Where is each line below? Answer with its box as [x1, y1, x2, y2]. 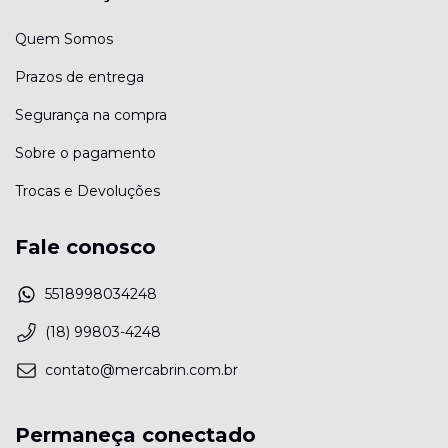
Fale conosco [15, 234, 156, 259]
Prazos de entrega [15, 67, 144, 86]
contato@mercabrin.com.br [45, 361, 238, 380]
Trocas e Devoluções [15, 181, 160, 200]
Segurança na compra [15, 105, 167, 124]
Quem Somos [15, 29, 113, 48]
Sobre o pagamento [15, 143, 156, 162]
